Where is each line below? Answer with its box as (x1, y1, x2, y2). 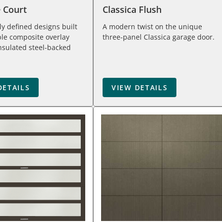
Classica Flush (103, 3, 162, 15)
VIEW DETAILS (111, 83, 168, 92)
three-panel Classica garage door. (103, 32, 215, 42)
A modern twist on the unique (103, 22, 202, 31)
